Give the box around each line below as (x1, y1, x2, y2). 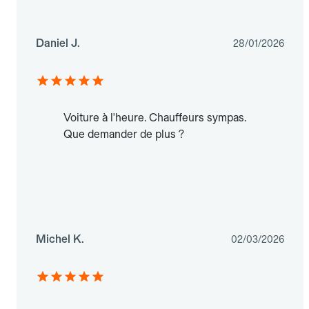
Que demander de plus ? (63, 128, 184, 141)
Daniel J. (36, 37, 80, 50)
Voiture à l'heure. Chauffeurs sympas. (63, 111, 246, 125)
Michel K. (36, 232, 84, 246)
